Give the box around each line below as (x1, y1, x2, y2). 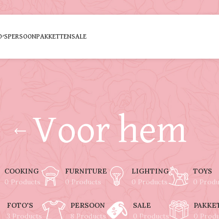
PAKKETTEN (36, 33, 72, 40)
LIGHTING (131, 166, 169, 175)
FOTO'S (6, 200, 33, 210)
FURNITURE (65, 166, 107, 175)
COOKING (4, 166, 39, 175)
